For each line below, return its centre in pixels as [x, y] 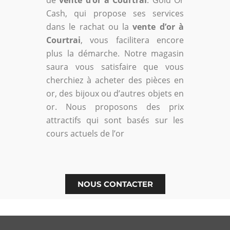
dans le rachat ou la [90, 26]
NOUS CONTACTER [115, 184]
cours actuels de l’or [85, 133]
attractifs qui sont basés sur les [115, 120]
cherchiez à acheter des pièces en [115, 80]
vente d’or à [158, 26]
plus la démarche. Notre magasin [115, 53]
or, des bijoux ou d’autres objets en [115, 93]
